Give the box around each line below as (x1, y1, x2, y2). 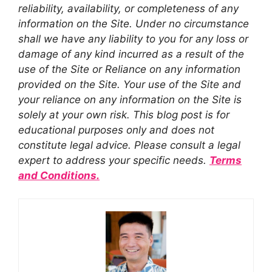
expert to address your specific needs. (18, 154, 209, 166)
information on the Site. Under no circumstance (18, 17, 249, 30)
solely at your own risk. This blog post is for (18, 108, 229, 121)
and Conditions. (18, 169, 100, 182)
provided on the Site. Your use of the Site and (18, 78, 241, 90)
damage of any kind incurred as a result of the (18, 47, 244, 60)
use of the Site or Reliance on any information (18, 63, 240, 75)
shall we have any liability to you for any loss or (18, 32, 248, 45)
